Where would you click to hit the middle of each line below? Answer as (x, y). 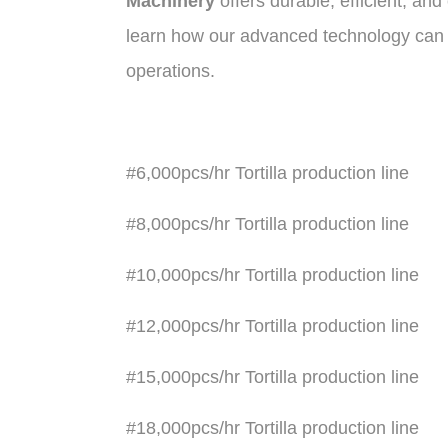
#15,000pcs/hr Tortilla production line (272, 377)
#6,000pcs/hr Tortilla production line (267, 173)
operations (167, 71)
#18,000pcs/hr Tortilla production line (272, 428)
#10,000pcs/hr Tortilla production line (272, 275)
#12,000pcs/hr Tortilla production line (272, 326)
